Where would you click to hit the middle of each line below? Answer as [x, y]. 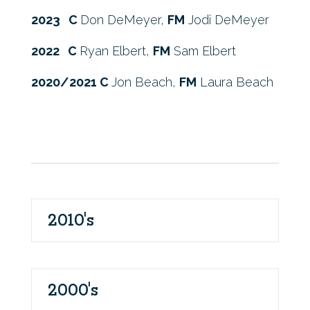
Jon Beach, [145, 82]
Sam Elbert [203, 51]
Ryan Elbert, [116, 51]
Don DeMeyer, [124, 20]
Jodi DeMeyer [227, 20]
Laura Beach [235, 82]
